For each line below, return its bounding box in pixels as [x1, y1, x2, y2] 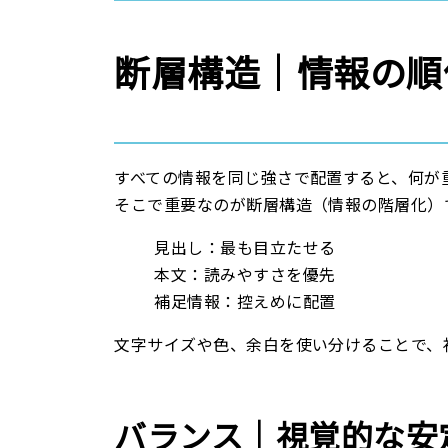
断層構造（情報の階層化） [246, 192, 444, 217]
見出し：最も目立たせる [154, 235, 336, 260]
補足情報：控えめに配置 [154, 289, 336, 314]
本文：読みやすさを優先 [154, 262, 336, 287]
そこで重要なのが [114, 192, 247, 217]
